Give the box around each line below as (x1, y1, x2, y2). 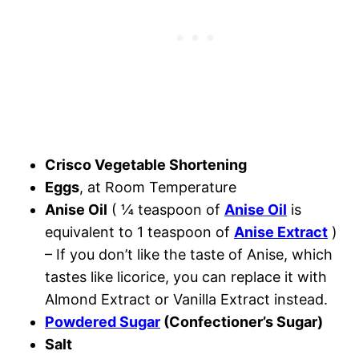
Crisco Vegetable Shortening (45, 155, 247, 173)
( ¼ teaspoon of (107, 200, 224, 218)
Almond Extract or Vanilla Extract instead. (45, 290, 328, 308)
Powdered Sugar (45, 313, 160, 330)
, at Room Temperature (79, 178, 236, 196)
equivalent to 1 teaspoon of (45, 223, 234, 240)
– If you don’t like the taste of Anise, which (45, 245, 333, 263)
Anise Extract (234, 223, 328, 240)
